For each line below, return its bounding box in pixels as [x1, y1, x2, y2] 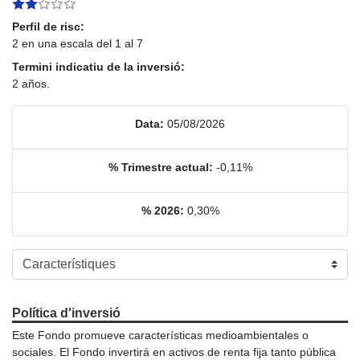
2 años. [12, 76, 50, 90]
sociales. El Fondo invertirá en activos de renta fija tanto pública [12, 345, 336, 358]
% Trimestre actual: [108, 160, 213, 174]
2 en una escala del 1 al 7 [12, 36, 143, 50]
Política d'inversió [12, 305, 121, 320]
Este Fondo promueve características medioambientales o [12, 328, 309, 342]
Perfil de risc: [12, 19, 84, 33]
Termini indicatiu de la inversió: [12, 59, 185, 73]
